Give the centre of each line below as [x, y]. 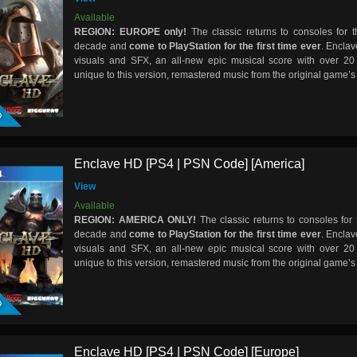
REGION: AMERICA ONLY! [137, 220]
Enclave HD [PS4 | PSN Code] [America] [189, 163]
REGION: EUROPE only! [130, 32]
